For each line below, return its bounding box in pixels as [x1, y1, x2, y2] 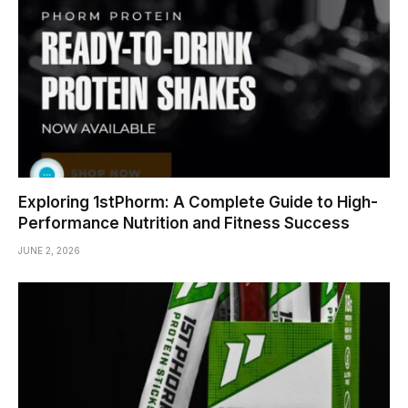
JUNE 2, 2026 [18, 245, 80, 257]
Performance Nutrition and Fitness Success [18, 214, 350, 233]
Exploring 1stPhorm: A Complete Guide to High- [18, 193, 378, 212]
